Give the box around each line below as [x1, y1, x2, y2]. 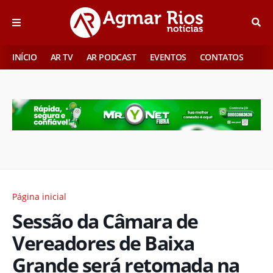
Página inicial [12, 190, 66, 202]
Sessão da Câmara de [12, 207, 198, 234]
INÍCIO [12, 51, 37, 63]
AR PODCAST [86, 51, 136, 63]
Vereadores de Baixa [12, 229, 194, 256]
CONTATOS [199, 51, 244, 63]
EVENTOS [149, 51, 186, 63]
